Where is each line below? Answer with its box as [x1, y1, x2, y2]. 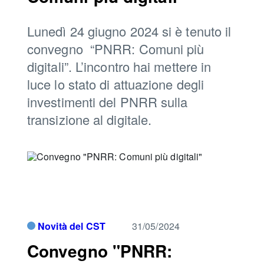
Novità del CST [38, 219, 106, 233]
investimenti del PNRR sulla [27, 93, 188, 111]
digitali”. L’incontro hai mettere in [27, 57, 212, 75]
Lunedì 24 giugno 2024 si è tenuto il [27, 22, 232, 40]
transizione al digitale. [27, 110, 152, 128]
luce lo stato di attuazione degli [27, 75, 204, 93]
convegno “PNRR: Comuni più [27, 39, 204, 58]
